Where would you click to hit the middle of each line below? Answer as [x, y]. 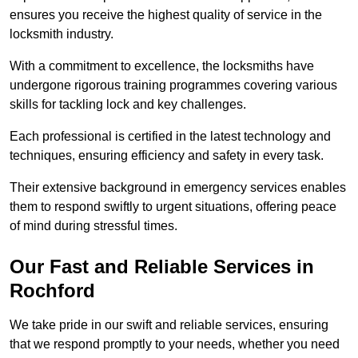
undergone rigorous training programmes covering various [173, 86]
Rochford [52, 291]
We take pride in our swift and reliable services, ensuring [169, 325]
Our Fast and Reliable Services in [162, 267]
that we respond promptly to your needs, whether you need [175, 344]
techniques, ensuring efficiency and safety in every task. [168, 156]
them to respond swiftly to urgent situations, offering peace [173, 207]
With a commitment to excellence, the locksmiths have [162, 66]
